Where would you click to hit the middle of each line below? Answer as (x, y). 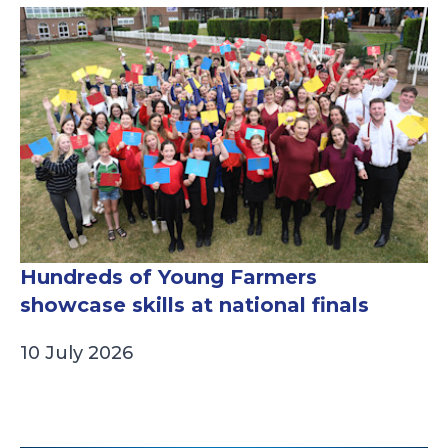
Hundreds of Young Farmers (168, 277)
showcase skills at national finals (194, 305)
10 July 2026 (76, 353)
